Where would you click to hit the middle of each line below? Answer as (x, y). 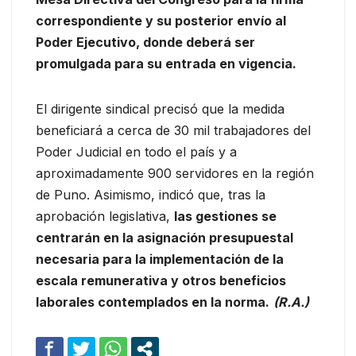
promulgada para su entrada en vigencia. (166, 64)
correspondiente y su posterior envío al (161, 21)
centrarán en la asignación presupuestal (164, 238)
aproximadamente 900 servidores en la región (175, 174)
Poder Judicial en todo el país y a (136, 152)
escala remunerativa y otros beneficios (161, 281)
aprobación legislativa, (105, 217)
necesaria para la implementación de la (160, 259)
